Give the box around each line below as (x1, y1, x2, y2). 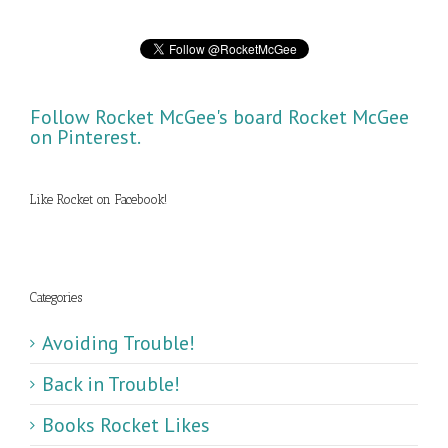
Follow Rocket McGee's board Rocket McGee (30, 104, 409, 131)
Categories (30, 290, 82, 306)
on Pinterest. (30, 124, 141, 151)
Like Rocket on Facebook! (30, 192, 167, 208)
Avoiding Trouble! (42, 330, 195, 357)
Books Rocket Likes (42, 412, 210, 439)
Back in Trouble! (42, 371, 180, 398)
